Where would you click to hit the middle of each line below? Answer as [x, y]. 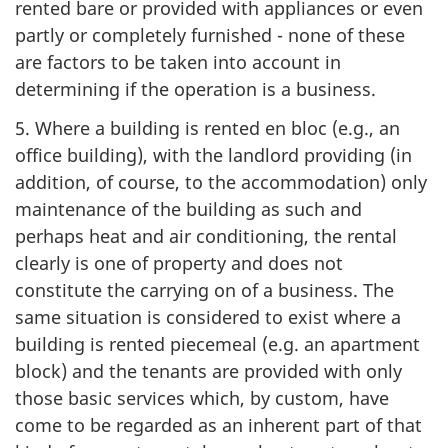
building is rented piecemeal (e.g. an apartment [217, 343]
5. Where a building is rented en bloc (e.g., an [207, 127]
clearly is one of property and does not [179, 262]
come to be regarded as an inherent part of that [218, 424]
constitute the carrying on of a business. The [204, 289]
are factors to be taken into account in [178, 62]
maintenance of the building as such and [188, 208]
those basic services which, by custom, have [202, 397]
